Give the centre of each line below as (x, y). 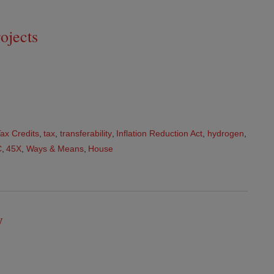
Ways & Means (55, 149)
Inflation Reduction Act (160, 133)
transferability (86, 133)
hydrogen (225, 133)
